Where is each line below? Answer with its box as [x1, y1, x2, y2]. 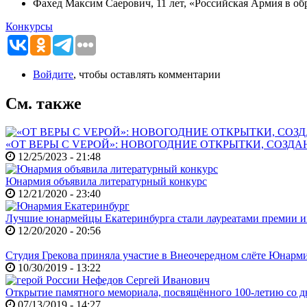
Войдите [33, 68, 73, 80]
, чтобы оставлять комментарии [73, 68, 221, 80]
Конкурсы [5, 20, 53, 32]
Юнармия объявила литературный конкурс [5, 175, 207, 188]
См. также [5, 94, 82, 112]
